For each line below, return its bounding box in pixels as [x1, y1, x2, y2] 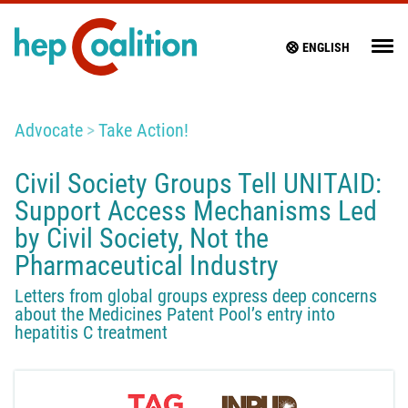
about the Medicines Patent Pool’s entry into [15, 303, 335, 326]
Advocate [15, 119, 83, 142]
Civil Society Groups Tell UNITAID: [15, 168, 382, 200]
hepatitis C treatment [15, 321, 168, 344]
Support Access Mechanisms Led [15, 195, 377, 228]
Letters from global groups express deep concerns [15, 285, 377, 308]
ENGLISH [302, 39, 350, 55]
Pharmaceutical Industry [15, 250, 279, 282]
